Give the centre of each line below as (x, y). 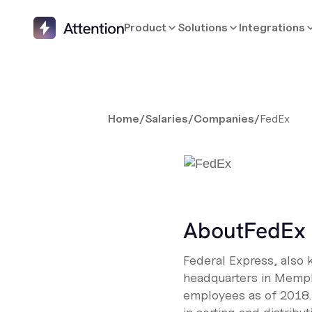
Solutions (203, 28)
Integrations (272, 28)
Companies (224, 119)
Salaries (167, 119)
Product (146, 28)
